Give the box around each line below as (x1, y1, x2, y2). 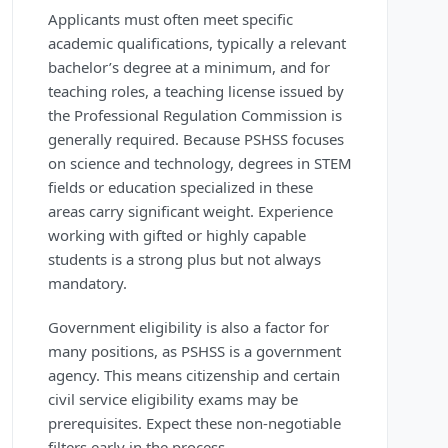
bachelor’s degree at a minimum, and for (48, 57, 330, 78)
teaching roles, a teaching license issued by (48, 81, 344, 102)
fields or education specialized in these (48, 177, 313, 198)
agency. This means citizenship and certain (48, 365, 340, 386)
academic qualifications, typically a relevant (48, 33, 346, 54)
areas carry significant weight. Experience (48, 201, 333, 222)
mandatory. (48, 273, 127, 294)
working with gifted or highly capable (48, 225, 306, 246)
